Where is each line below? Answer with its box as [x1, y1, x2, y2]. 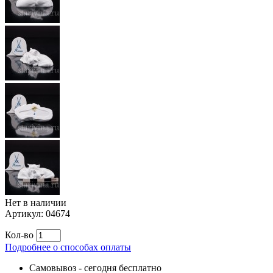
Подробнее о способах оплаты [5, 241, 131, 252]
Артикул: [5, 208, 46, 219]
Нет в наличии [5, 197, 66, 208]
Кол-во [5, 229, 34, 240]
